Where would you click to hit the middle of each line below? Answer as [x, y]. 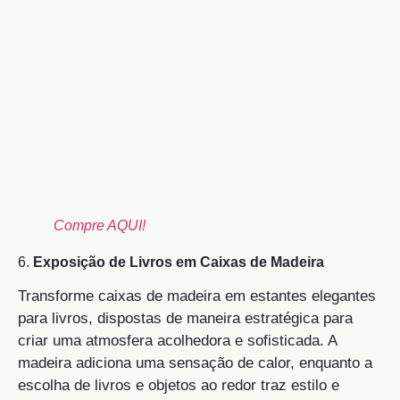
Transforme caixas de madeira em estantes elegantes [197, 296]
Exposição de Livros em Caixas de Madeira [179, 262]
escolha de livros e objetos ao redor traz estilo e [179, 386]
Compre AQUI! [100, 226]
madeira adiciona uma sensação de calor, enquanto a [195, 363]
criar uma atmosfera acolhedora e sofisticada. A [177, 341]
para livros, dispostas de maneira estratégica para [185, 319]
